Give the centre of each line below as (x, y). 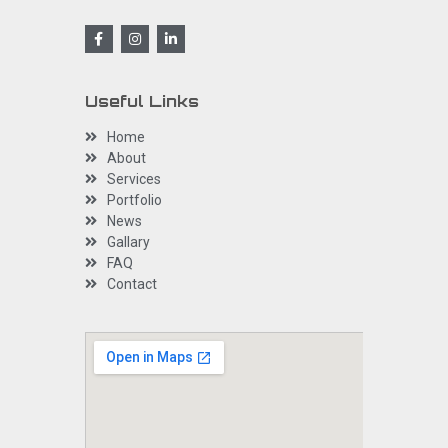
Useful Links (141, 100)
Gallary (129, 241)
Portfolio (135, 199)
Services (134, 178)
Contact (132, 283)
